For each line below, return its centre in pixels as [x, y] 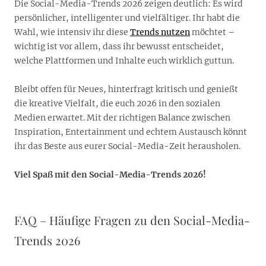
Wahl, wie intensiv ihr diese [72, 32]
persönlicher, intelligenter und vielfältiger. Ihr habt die [127, 18]
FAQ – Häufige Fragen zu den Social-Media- [132, 220]
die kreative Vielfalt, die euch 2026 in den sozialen [117, 104]
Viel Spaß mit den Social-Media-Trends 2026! [110, 175]
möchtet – [212, 32]
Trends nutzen [160, 32]
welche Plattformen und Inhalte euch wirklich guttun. [124, 61]
